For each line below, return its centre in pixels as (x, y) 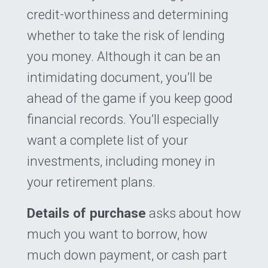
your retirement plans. (91, 182)
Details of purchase (86, 213)
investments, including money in (121, 161)
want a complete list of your (108, 140)
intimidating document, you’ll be (120, 77)
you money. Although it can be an (124, 57)
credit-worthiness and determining (128, 15)
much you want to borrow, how (117, 234)
